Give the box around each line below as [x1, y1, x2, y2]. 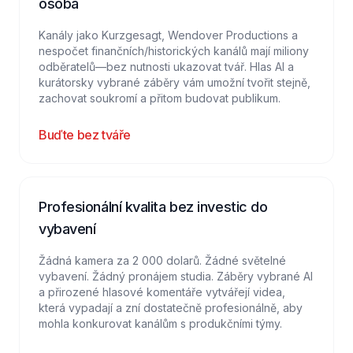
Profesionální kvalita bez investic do [39, 199, 268, 215]
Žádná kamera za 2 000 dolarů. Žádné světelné [39, 254, 286, 267]
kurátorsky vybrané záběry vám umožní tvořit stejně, [39, 76, 310, 89]
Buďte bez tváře [39, 127, 131, 143]
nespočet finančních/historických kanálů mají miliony [39, 44, 309, 58]
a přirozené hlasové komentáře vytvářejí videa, [39, 285, 285, 299]
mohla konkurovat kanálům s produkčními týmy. [39, 317, 282, 330]
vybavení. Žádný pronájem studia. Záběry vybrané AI [39, 269, 313, 283]
